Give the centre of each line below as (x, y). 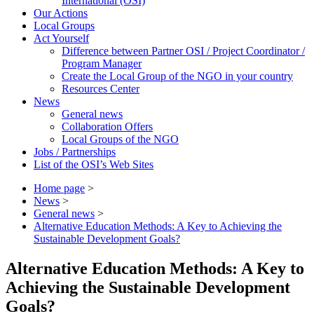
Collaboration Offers (107, 126)
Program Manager (102, 63)
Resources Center (101, 88)
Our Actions (61, 13)
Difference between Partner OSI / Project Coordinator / (183, 50)
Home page (59, 188)
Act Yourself (61, 38)
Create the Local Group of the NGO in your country (177, 76)
